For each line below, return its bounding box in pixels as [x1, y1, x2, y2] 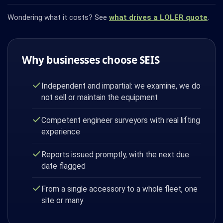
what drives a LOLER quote [109, 12, 208, 22]
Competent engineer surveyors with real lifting [41, 115, 201, 125]
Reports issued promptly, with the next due [41, 149, 190, 159]
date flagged [41, 161, 86, 171]
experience [41, 126, 81, 136]
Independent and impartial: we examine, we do [41, 81, 201, 91]
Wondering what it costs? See [7, 12, 109, 22]
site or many [41, 195, 84, 205]
